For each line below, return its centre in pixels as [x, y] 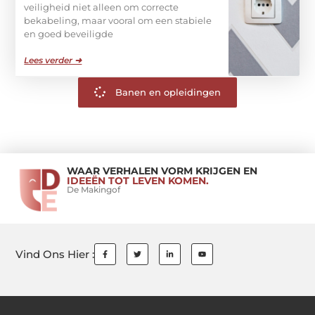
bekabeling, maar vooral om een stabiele [118, 21]
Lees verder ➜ [53, 60]
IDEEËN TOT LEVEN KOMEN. [137, 180]
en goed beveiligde [69, 34]
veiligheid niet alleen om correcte [102, 7]
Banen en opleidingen [168, 92]
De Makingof [93, 189]
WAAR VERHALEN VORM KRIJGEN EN [162, 171]
